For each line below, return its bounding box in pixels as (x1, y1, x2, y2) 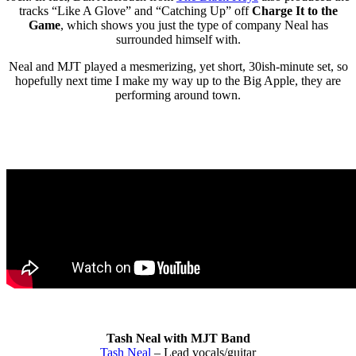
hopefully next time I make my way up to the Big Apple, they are (15, 73, 341, 87)
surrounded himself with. (115, 32, 241, 46)
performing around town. (115, 87, 241, 102)
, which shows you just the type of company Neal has (60, 17, 328, 32)
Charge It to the (251, 3, 338, 17)
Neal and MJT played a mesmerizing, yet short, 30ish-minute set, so (8, 59, 348, 73)
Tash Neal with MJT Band (106, 331, 250, 345)
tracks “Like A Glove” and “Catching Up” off (18, 3, 252, 17)
